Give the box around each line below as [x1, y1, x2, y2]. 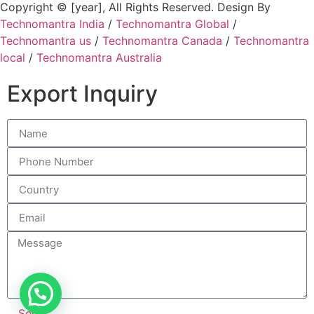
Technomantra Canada [102, 33, 222, 48]
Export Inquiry [7, 80, 158, 108]
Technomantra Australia [36, 50, 162, 64]
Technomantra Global [116, 16, 229, 31]
